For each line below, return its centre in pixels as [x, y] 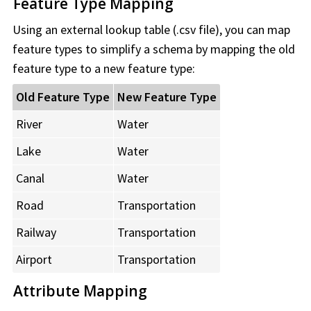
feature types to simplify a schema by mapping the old [154, 49]
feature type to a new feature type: [104, 69]
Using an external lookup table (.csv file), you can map [151, 30]
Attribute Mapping [80, 291]
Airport [34, 260]
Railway [36, 233]
